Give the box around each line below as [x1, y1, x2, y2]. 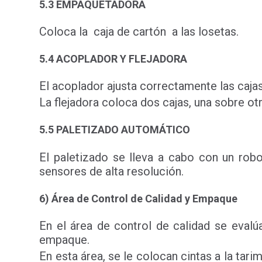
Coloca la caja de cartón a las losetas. [39, 24, 239, 39]
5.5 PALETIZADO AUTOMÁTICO [39, 123, 191, 136]
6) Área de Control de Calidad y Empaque [39, 192, 238, 205]
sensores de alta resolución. [39, 164, 184, 178]
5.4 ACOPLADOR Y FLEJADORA [39, 53, 188, 65]
